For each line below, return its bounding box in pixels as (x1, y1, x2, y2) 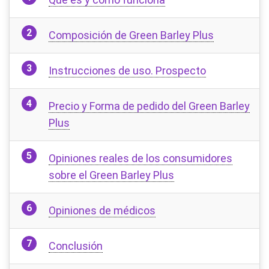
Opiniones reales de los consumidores (49, 152, 232, 165)
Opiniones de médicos (49, 204, 156, 217)
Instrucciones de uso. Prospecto (49, 64, 206, 77)
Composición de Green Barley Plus (49, 29, 214, 41)
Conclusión (49, 240, 103, 252)
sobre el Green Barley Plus (49, 169, 174, 181)
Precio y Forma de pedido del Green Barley (49, 100, 250, 112)
